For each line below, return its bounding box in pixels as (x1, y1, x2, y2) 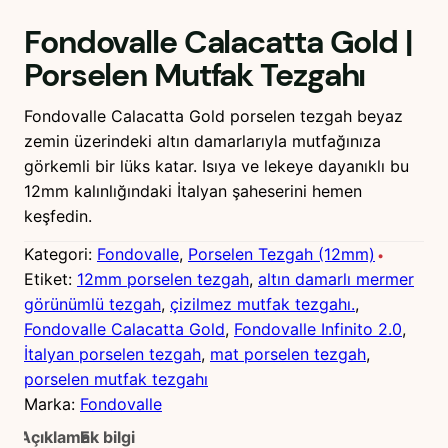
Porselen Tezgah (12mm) (188, 244, 375, 265)
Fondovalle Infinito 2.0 (234, 319, 402, 340)
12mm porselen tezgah (77, 269, 249, 290)
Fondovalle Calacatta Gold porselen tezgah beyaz (24, 106, 403, 127)
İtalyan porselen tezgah (24, 344, 201, 365)
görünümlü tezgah (24, 294, 161, 315)
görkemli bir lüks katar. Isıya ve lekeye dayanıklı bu (24, 156, 409, 177)
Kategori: (24, 244, 97, 265)
